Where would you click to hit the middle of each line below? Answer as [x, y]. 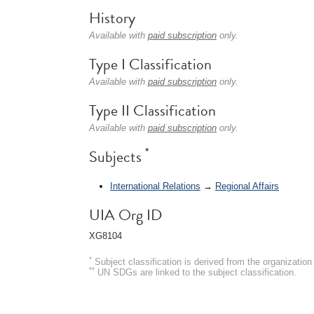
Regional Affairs [247, 186]
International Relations [155, 186]
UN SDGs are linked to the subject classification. [196, 272]
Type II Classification [152, 110]
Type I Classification [150, 64]
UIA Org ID [125, 214]
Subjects [117, 157]
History [112, 18]
